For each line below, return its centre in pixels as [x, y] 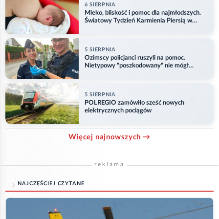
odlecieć [96, 74]
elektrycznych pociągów [118, 111]
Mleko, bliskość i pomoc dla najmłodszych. [143, 13]
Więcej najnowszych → [109, 137]
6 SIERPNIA [100, 5]
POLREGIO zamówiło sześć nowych [134, 103]
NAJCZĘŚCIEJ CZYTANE [51, 183]
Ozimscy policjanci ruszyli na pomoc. [135, 58]
